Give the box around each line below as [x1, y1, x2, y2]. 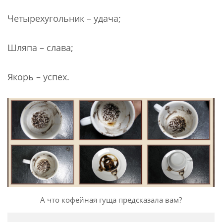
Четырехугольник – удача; [7, 12, 121, 24]
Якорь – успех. [7, 70, 69, 83]
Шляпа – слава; [7, 41, 73, 54]
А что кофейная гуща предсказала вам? [40, 194, 182, 205]
